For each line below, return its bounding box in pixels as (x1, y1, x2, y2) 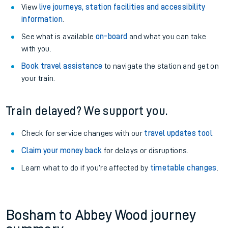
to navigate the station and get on (102, 62, 219, 70)
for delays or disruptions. (102, 147, 189, 155)
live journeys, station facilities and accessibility (39, 3, 206, 11)
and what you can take (127, 33, 207, 41)
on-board (95, 33, 128, 41)
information (21, 15, 63, 23)
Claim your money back (21, 147, 102, 155)
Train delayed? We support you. (6, 105, 168, 117)
